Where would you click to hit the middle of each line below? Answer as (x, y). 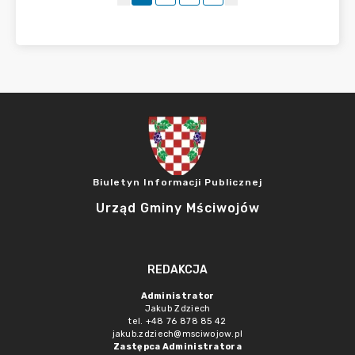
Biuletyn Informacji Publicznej (177, 182)
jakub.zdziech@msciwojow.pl (177, 334)
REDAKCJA (177, 270)
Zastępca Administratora (177, 347)
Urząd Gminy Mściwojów (177, 208)
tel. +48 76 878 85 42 (177, 321)
